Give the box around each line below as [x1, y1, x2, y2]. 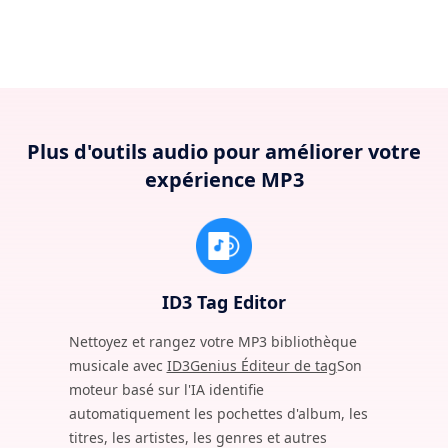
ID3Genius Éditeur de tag [166, 355, 337, 375]
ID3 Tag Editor [162, 289, 286, 314]
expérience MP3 [144, 165, 304, 193]
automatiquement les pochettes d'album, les [68, 403, 368, 423]
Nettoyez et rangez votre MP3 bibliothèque [68, 331, 357, 351]
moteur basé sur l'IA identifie [68, 379, 264, 399]
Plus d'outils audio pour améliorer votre [27, 137, 421, 165]
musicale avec [68, 355, 167, 375]
